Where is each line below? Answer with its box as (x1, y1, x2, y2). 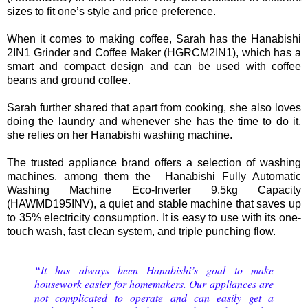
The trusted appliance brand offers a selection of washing (7, 156, 301, 168)
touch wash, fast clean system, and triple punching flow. (7, 225, 276, 237)
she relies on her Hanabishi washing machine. (7, 129, 232, 141)
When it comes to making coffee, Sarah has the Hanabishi (7, 32, 301, 45)
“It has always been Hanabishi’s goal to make (34, 262, 274, 277)
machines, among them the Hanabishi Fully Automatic (7, 170, 301, 182)
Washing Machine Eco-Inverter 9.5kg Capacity (7, 184, 301, 196)
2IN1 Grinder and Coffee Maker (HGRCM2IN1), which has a (7, 46, 301, 58)
